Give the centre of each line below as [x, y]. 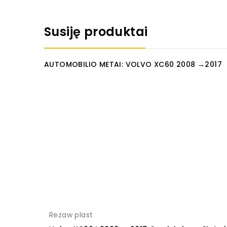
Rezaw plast [71, 215]
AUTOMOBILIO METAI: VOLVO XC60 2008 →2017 [133, 64]
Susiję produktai [96, 32]
